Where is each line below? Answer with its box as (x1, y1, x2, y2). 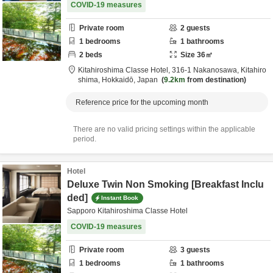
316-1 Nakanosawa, (172, 66, 241, 74)
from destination (185, 76, 244, 84)
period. (73, 135, 96, 143)
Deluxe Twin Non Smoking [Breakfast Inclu (67, 179, 264, 190)
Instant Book (101, 194, 138, 201)
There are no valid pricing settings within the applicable (73, 125, 255, 133)
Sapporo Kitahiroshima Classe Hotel (67, 207, 188, 215)
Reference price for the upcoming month (76, 98, 208, 107)
